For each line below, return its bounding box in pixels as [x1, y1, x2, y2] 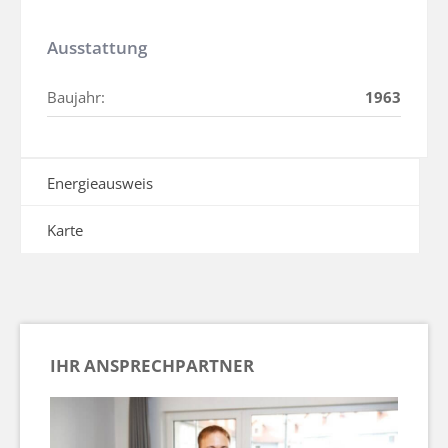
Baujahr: [47, 87, 105, 107]
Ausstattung [47, 36, 147, 59]
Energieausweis [47, 173, 153, 193]
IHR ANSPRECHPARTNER [50, 354, 254, 377]
